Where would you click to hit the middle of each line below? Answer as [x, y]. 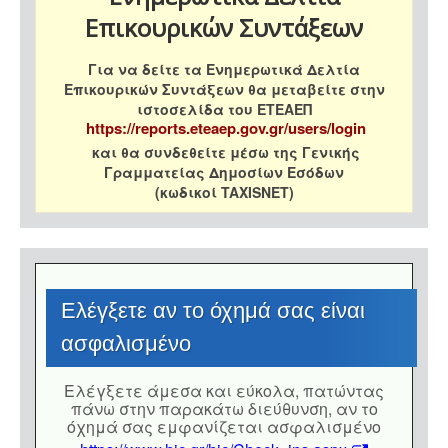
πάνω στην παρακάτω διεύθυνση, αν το [224, 409]
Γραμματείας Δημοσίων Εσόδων [224, 172]
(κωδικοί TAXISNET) [224, 192]
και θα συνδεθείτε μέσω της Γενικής [224, 152]
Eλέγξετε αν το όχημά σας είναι [213, 311]
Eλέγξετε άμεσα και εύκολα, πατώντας [224, 391]
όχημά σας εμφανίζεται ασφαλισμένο [224, 427]
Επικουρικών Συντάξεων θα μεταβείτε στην [224, 89]
